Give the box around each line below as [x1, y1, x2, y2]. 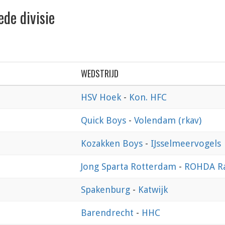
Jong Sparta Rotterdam [81, 161, 179, 172]
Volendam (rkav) [134, 115, 201, 126]
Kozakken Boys [81, 138, 145, 149]
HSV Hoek [81, 92, 124, 103]
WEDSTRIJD [81, 67, 119, 80]
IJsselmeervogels [151, 138, 221, 149]
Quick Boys [81, 115, 129, 126]
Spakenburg [81, 184, 133, 195]
